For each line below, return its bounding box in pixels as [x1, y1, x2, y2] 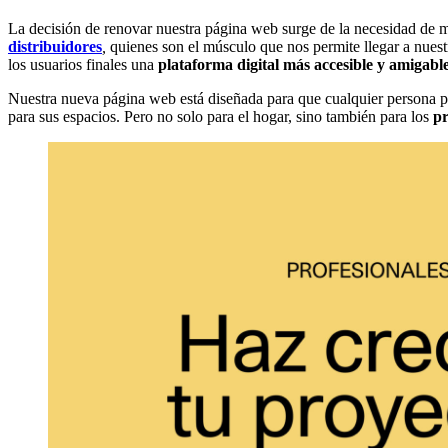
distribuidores [8, 37, 102, 55]
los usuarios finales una [8, 55, 158, 73]
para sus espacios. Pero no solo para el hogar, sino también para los [8, 107, 433, 125]
